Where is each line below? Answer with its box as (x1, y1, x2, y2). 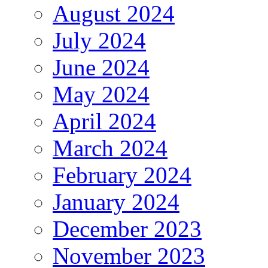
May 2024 (53, 81, 150, 107)
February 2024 (53, 162, 191, 188)
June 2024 (53, 54, 150, 80)
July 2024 (53, 27, 146, 53)
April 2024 (53, 108, 156, 134)
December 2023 (53, 215, 202, 242)
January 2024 (53, 188, 179, 215)
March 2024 (53, 135, 167, 161)
